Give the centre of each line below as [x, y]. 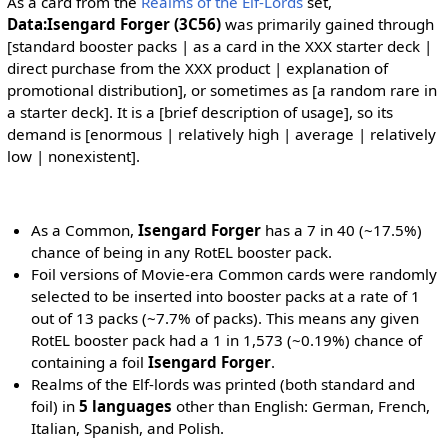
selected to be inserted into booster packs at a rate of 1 [226, 296]
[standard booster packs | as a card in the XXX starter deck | [219, 45]
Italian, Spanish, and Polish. [128, 428]
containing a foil [90, 362]
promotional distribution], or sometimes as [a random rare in [221, 89]
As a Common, [85, 230]
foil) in [55, 406]
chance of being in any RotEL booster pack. [182, 252]
